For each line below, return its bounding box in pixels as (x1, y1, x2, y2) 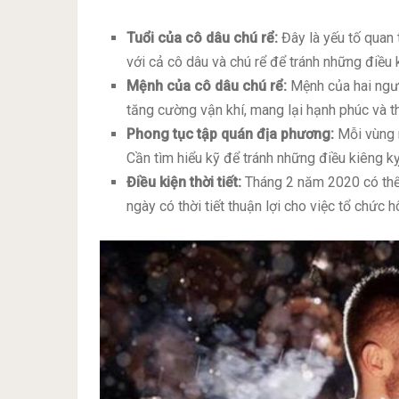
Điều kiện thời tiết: (126, 174, 242, 191)
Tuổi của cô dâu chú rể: (126, 29, 279, 47)
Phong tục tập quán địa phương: (126, 126, 335, 143)
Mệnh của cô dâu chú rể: (126, 77, 288, 95)
